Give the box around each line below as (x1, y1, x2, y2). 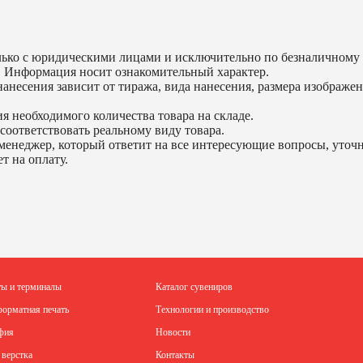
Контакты (155, 349, 194, 361)
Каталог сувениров (155, 281, 233, 293)
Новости (155, 327, 190, 339)
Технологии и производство (155, 304, 269, 316)
